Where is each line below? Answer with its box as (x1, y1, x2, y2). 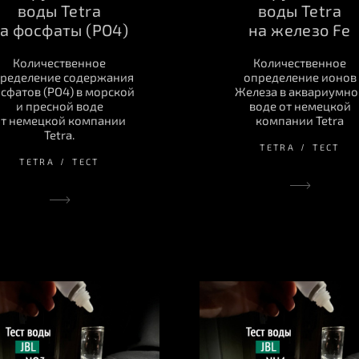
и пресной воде (15, 99, 103, 114)
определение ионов (243, 70, 357, 85)
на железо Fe (248, 20, 351, 40)
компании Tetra (256, 113, 344, 128)
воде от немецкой (248, 99, 351, 114)
